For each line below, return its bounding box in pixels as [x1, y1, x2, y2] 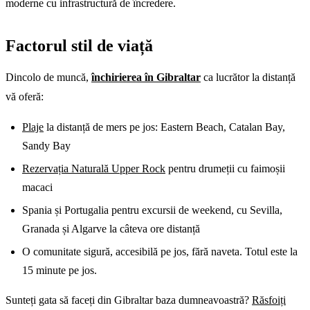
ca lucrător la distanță [201, 71, 295, 83]
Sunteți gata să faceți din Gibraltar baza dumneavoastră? [6, 293, 252, 306]
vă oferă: [6, 90, 44, 102]
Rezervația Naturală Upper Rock [22, 162, 165, 174]
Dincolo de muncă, [6, 71, 91, 83]
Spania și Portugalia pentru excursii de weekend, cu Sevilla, [22, 203, 282, 216]
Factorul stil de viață [6, 36, 153, 55]
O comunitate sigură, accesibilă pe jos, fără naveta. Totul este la [22, 245, 298, 257]
